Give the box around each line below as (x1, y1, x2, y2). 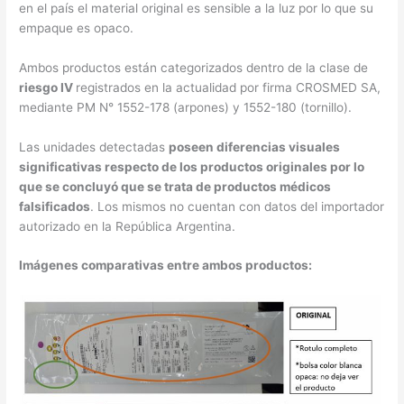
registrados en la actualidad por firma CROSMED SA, (76, 79, 381, 95)
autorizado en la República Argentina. (19, 218, 236, 234)
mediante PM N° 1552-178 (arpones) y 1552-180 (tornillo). (19, 99, 353, 115)
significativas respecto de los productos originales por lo (19, 159, 365, 174)
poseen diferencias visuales (169, 139, 341, 154)
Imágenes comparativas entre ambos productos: (19, 258, 313, 273)
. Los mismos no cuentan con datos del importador (90, 198, 385, 214)
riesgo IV (19, 79, 77, 95)
